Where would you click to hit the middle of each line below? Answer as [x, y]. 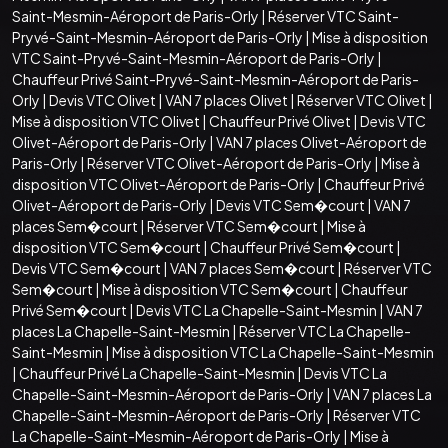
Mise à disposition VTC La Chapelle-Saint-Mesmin [273, 351]
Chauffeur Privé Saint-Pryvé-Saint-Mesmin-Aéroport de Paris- [215, 78]
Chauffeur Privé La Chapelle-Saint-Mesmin [157, 372]
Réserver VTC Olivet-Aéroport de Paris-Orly [229, 162]
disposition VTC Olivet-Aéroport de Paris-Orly [163, 183]
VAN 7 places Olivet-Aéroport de [321, 141]
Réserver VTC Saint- [333, 15]
